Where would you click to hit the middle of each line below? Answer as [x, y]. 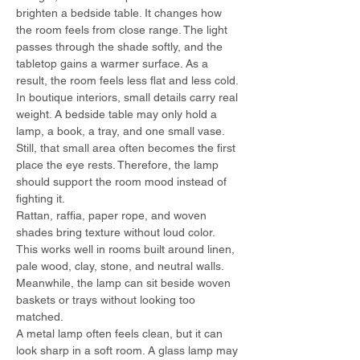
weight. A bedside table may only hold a [118, 114]
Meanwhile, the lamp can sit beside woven [125, 283]
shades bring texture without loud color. [117, 232]
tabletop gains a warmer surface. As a [114, 63]
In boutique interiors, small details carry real [129, 97]
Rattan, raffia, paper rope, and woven [113, 215]
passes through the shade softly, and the [121, 47]
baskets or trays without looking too [107, 300]
